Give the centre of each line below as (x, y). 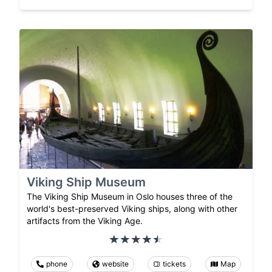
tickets (175, 264)
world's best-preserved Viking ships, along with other (132, 209)
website (115, 264)
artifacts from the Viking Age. (85, 221)
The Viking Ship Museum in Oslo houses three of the (130, 197)
